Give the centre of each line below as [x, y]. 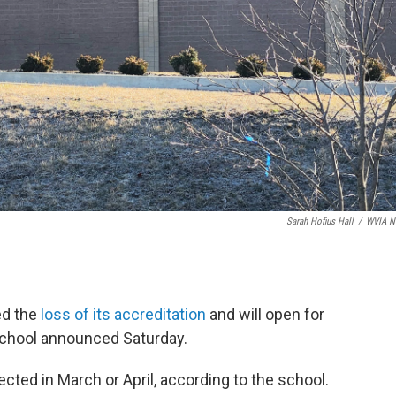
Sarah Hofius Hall [320, 221]
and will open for [265, 314]
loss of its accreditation [123, 314]
